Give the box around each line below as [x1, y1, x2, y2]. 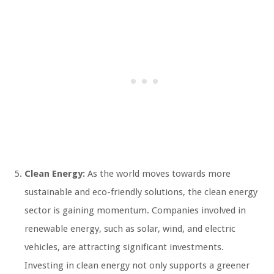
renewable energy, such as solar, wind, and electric [24, 223, 235, 235]
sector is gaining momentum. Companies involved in [24, 205, 246, 217]
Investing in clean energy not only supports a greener [24, 260, 250, 272]
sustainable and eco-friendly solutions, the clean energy [24, 187, 257, 198]
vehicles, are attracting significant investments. [24, 242, 224, 253]
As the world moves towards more [85, 168, 231, 180]
